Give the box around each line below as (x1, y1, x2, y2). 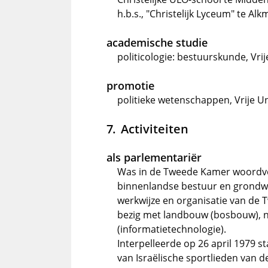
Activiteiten (120, 120, 188, 137)
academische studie (106, 35, 208, 50)
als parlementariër (106, 150, 202, 165)
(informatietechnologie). (117, 223, 226, 236)
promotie (106, 78, 154, 93)
